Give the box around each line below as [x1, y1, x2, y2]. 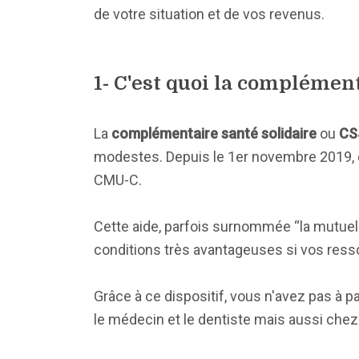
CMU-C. [94, 171, 142, 188]
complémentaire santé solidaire [111, 125, 317, 142]
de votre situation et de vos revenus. [94, 6, 325, 22]
